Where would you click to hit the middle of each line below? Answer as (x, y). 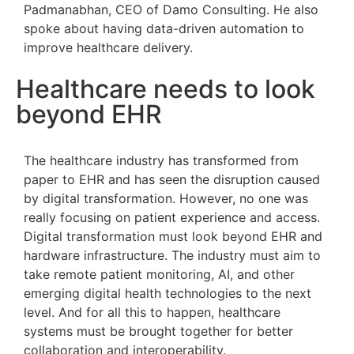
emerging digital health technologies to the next (168, 294)
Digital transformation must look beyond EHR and (173, 237)
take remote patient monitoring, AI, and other (159, 275)
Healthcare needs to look (166, 89)
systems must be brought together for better (158, 331)
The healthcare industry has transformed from (161, 161)
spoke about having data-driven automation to (164, 28)
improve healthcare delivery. (108, 47)
